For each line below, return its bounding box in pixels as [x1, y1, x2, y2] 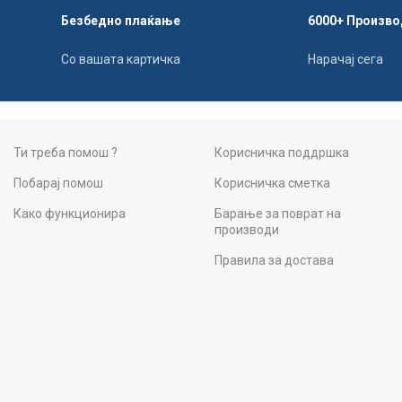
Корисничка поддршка [214, 145, 349, 160]
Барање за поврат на [214, 206, 341, 221]
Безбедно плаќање [60, 13, 180, 28]
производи [214, 223, 279, 237]
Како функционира [13, 206, 126, 221]
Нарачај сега [307, 52, 383, 66]
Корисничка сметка [214, 176, 330, 190]
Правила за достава [214, 253, 334, 267]
